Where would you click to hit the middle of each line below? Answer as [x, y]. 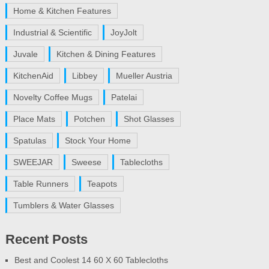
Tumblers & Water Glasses [63, 205]
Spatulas [29, 140]
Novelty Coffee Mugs [53, 97]
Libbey [84, 75]
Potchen [89, 119]
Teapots [102, 183]
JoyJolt [123, 32]
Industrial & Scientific [52, 32]
